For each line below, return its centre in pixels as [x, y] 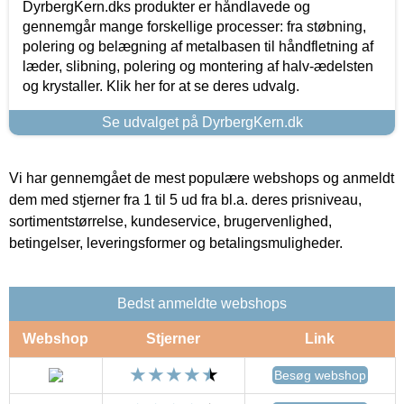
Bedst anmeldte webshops [202, 303]
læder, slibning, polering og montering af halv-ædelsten [198, 66]
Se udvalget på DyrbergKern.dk [202, 122]
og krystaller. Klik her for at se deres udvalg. [161, 86]
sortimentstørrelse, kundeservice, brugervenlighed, [170, 221]
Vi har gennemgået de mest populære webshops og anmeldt [202, 178]
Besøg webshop [320, 375]
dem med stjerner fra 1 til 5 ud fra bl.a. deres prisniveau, [185, 199]
